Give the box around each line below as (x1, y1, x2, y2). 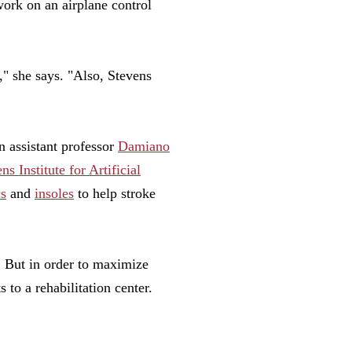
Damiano (118, 138, 170, 155)
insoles (35, 185, 74, 202)
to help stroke (74, 185, 156, 202)
